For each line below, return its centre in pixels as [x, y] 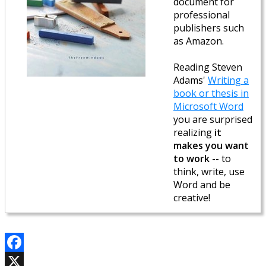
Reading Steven [208, 67]
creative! [192, 197]
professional [202, 15]
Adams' [191, 80]
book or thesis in [211, 93]
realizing [194, 132]
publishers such [209, 28]
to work [191, 158]
